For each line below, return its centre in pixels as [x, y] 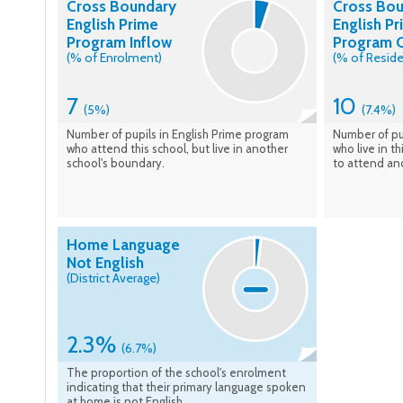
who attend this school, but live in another [177, 149]
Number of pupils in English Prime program [178, 134]
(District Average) [113, 278]
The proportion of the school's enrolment [176, 373]
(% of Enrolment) [114, 58]
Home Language [123, 245]
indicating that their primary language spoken [186, 387]
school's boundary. [116, 163]
